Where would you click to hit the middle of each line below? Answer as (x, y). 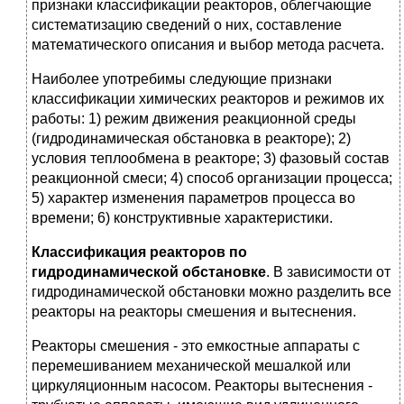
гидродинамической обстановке (149, 272)
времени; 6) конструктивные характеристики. (182, 218)
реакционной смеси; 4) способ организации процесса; (212, 179)
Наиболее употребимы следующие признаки (182, 79)
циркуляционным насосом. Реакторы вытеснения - (202, 386)
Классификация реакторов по (139, 252)
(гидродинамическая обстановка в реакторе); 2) (191, 139)
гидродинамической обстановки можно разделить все (211, 292)
